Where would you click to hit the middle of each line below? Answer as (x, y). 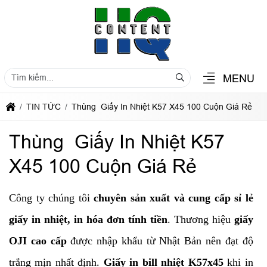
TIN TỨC (44, 107)
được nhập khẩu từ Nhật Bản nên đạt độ (160, 241)
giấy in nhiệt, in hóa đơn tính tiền (88, 219)
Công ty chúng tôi (52, 198)
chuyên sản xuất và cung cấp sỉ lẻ (173, 198)
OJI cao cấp (38, 241)
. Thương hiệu (201, 219)
